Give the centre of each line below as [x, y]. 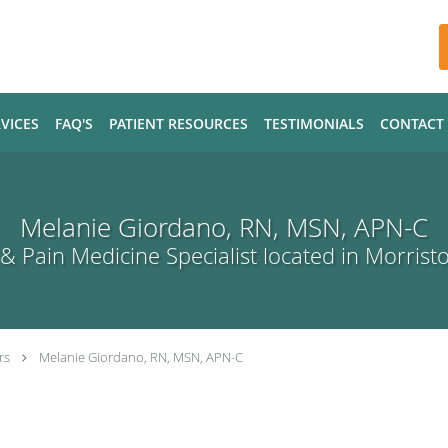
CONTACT [412, 123]
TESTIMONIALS [314, 123]
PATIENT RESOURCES [178, 123]
